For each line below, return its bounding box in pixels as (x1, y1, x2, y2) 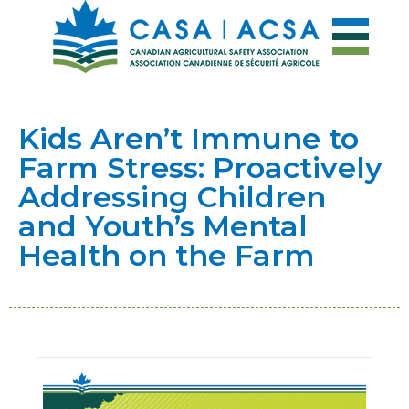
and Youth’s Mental (18, 208, 308, 244)
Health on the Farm (18, 237, 315, 273)
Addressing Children (18, 179, 326, 215)
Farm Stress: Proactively (18, 150, 383, 185)
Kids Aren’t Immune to (18, 121, 359, 156)
